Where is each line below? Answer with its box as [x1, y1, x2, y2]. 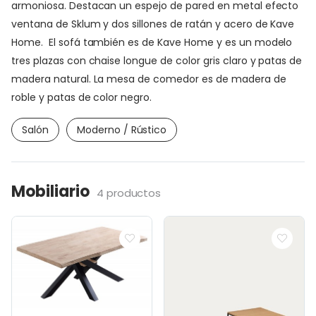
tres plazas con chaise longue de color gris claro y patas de [11, 53, 303, 68]
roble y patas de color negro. [11, 90, 152, 104]
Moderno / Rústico [76, 122, 167, 137]
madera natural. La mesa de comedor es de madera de [11, 71, 286, 86]
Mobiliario [11, 180, 90, 202]
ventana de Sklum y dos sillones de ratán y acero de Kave [11, 16, 295, 31]
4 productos [96, 185, 162, 200]
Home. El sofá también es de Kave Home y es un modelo [11, 35, 293, 49]
